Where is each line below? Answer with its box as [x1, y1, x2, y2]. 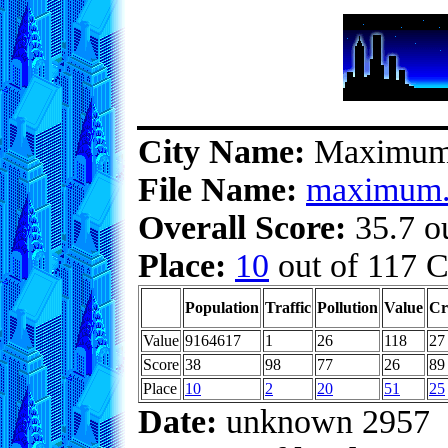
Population [185, 299, 259, 316]
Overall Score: [138, 209, 346, 246]
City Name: [138, 133, 305, 170]
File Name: [138, 171, 297, 208]
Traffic [265, 299, 311, 316]
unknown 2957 [217, 403, 430, 440]
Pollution [317, 299, 378, 316]
